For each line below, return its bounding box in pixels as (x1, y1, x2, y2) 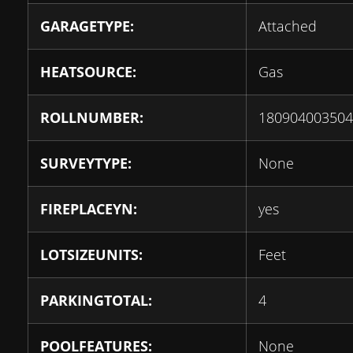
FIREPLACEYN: (40, 199, 137, 218)
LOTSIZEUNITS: (40, 245, 143, 264)
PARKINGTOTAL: (40, 291, 152, 310)
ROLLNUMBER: (40, 108, 143, 127)
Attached (258, 17, 317, 35)
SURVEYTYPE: (40, 154, 132, 173)
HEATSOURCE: (40, 62, 136, 81)
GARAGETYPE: (40, 17, 134, 35)
